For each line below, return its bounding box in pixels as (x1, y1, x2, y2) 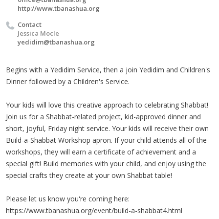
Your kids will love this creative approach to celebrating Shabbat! (6, 100, 208, 109)
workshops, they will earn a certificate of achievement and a (6, 147, 196, 156)
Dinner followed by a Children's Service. (6, 76, 130, 86)
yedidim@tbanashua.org (18, 37, 95, 46)
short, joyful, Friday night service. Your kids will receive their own (6, 123, 209, 133)
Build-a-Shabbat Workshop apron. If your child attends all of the (6, 135, 207, 145)
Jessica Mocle (18, 28, 59, 38)
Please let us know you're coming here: (6, 194, 130, 203)
